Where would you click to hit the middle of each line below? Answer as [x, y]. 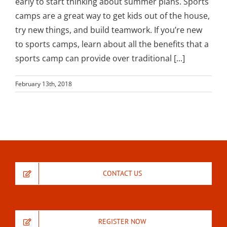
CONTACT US [122, 174]
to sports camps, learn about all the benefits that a [112, 44]
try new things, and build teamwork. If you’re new [109, 30]
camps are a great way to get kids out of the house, [112, 16]
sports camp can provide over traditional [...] [100, 59]
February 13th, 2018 [44, 84]
